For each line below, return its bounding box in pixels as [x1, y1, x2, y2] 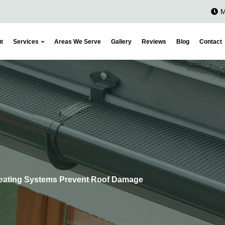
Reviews [142, 38, 167, 45]
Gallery [111, 38, 132, 45]
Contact [199, 38, 222, 45]
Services [13, 38, 39, 45]
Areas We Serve [54, 38, 101, 45]
